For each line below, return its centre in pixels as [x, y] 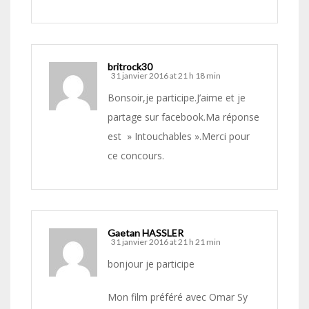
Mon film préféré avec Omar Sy [178, 297]
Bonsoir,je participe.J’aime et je [177, 98]
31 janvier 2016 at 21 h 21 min [166, 242]
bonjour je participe [151, 264]
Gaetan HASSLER [146, 233]
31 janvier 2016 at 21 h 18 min [166, 76]
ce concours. [136, 156]
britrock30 [130, 67]
